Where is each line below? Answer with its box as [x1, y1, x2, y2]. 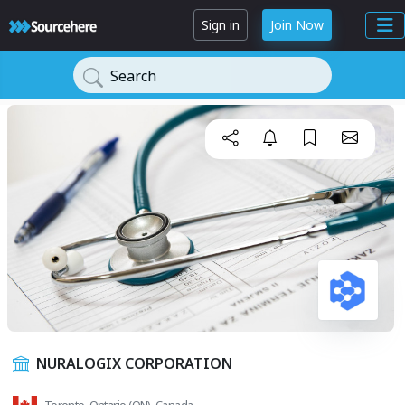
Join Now [270, 16, 324, 34]
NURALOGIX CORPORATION [36, 353, 232, 374]
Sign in [202, 16, 240, 34]
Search [110, 66, 156, 86]
